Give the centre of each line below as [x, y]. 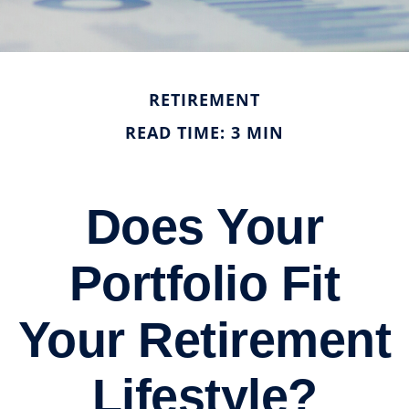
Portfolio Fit [204, 283]
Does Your [204, 226]
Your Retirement [204, 340]
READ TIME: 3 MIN [204, 132]
